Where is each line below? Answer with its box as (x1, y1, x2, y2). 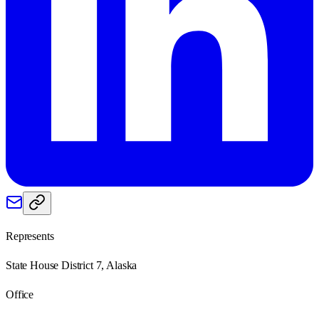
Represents (6, 229, 54, 242)
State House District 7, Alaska (6, 258, 137, 271)
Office (6, 288, 34, 300)
